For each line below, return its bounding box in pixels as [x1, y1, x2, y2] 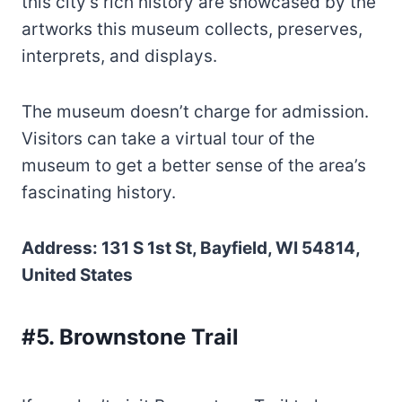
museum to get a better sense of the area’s [22, 154, 366, 176]
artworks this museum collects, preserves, [22, 18, 363, 39]
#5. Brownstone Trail [22, 323, 239, 350]
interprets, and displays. [22, 45, 217, 66]
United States [22, 264, 133, 285]
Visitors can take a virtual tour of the [22, 127, 315, 149]
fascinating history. [22, 181, 176, 203]
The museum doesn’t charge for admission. [22, 100, 369, 122]
